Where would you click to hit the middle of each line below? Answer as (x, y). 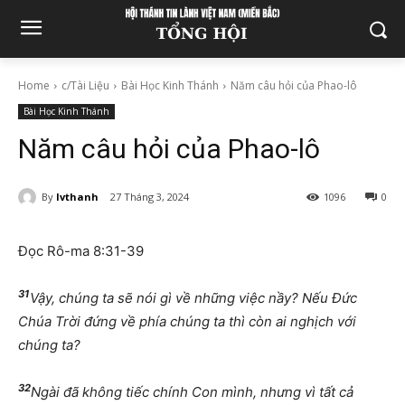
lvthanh (77, 196)
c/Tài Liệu (85, 85)
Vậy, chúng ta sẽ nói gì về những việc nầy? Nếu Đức (193, 298)
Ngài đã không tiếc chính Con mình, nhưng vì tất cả (192, 392)
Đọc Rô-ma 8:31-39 (81, 251)
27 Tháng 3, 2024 (150, 197)
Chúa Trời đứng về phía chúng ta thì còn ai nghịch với (187, 322)
